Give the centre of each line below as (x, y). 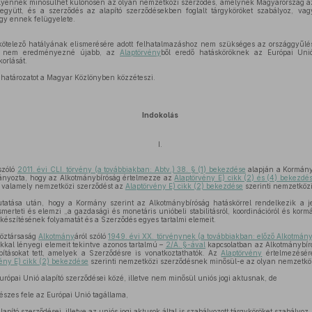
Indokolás (160, 115)
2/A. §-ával (186, 244)
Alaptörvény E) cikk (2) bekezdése (184, 186)
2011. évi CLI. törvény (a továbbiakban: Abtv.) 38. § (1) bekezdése (131, 169)
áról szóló (92, 236)
